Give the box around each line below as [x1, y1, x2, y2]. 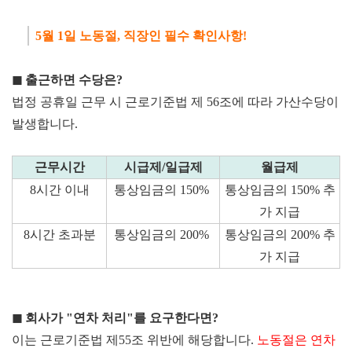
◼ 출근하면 [12, 73, 75, 87]
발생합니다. [12, 117, 78, 131]
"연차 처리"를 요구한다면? [66, 311, 218, 325]
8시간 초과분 [23, 228, 96, 242]
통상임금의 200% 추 [224, 228, 335, 242]
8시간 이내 [29, 183, 90, 197]
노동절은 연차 [257, 333, 335, 347]
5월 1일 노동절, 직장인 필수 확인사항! [35, 29, 250, 43]
